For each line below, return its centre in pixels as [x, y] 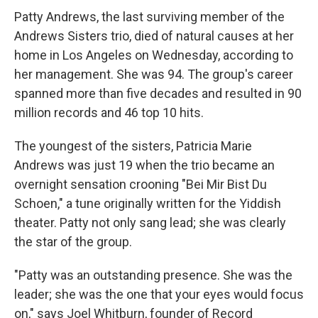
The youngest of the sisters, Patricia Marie [133, 146]
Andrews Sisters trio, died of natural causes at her [154, 36]
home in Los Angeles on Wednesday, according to [154, 55]
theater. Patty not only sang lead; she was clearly [150, 223]
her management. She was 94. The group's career [154, 75]
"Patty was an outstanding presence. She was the [153, 275]
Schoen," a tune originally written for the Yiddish [148, 204]
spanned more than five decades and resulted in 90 [158, 94]
